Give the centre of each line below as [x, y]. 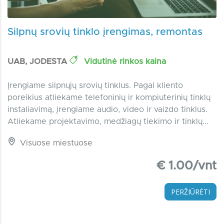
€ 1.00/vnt [187, 166]
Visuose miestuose [55, 143]
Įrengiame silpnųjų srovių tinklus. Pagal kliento [95, 86]
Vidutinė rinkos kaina [124, 62]
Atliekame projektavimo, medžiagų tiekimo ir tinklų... [108, 122]
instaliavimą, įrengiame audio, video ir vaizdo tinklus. [107, 110]
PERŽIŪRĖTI [190, 192]
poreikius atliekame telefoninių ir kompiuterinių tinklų [109, 98]
